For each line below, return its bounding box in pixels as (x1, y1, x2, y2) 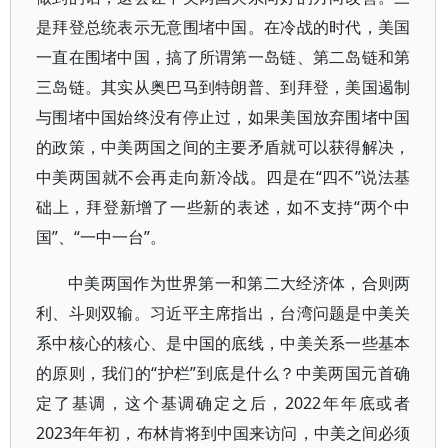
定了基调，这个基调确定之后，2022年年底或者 (36, 392, 411, 414)
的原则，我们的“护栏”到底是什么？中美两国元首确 (36, 362, 411, 384)
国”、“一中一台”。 (36, 226, 166, 248)
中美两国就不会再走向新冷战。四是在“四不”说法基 (36, 166, 411, 188)
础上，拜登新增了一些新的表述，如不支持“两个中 (36, 196, 411, 218)
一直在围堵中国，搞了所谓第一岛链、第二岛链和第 (36, 46, 411, 68)
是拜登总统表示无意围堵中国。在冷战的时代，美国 (36, 16, 411, 38)
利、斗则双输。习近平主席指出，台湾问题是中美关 (36, 302, 411, 324)
